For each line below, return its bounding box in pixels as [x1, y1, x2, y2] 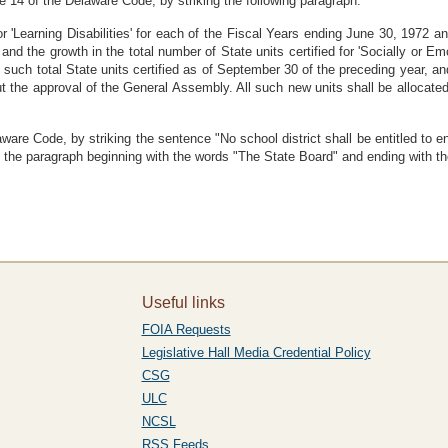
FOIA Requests [141, 322, 231, 337]
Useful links [141, 294, 225, 311]
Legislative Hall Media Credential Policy [141, 345, 371, 360]
